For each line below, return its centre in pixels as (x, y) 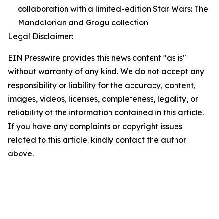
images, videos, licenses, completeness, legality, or (103, 99)
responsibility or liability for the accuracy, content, (102, 85)
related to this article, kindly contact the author (97, 140)
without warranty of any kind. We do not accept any (106, 71)
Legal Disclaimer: (41, 36)
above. (21, 153)
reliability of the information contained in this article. (106, 112)
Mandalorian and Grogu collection (83, 22)
